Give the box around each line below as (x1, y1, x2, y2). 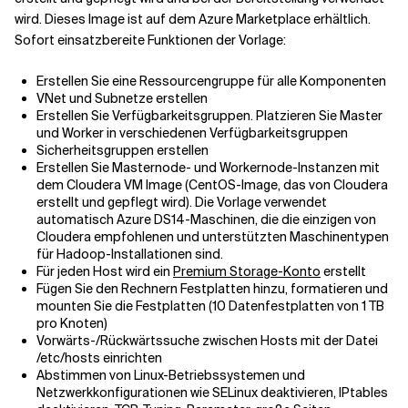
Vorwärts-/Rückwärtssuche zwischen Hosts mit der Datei (36, 332, 378, 350)
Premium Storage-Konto (173, 263, 321, 280)
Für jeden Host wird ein (36, 263, 173, 280)
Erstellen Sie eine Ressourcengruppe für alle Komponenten (36, 73, 386, 90)
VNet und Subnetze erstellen (36, 90, 208, 107)
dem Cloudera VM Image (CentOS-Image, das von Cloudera (36, 177, 388, 194)
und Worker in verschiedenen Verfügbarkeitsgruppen (36, 125, 348, 142)
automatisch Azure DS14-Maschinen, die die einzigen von (36, 211, 376, 229)
